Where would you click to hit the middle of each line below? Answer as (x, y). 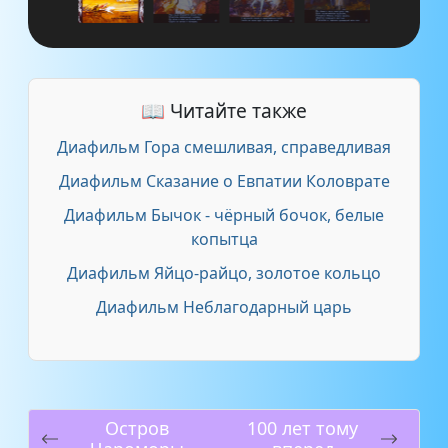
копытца (224, 239)
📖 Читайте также (224, 111)
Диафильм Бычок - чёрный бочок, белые (224, 215)
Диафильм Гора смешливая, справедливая (224, 147)
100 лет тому (302, 428)
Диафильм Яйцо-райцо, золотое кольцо (224, 273)
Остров (136, 428)
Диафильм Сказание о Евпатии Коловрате (224, 181)
